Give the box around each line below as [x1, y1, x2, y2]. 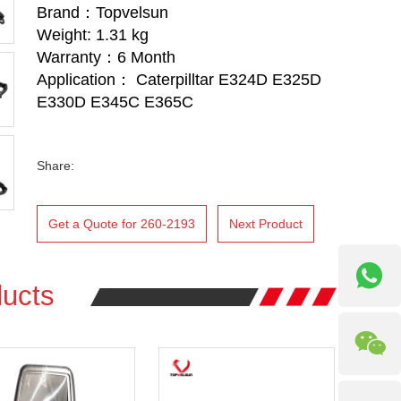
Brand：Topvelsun [37, 4, 168, 21]
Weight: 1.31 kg [37, 26, 149, 44]
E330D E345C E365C [37, 93, 193, 111]
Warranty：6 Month [37, 48, 175, 66]
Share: [37, 158, 74, 173]
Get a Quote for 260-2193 [48, 217, 195, 231]
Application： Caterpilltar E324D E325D [37, 71, 321, 89]
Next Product [229, 217, 303, 231]
